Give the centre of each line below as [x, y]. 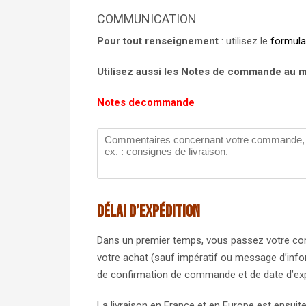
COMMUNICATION [147, 19]
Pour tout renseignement [158, 41]
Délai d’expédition [149, 211]
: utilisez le [245, 41]
